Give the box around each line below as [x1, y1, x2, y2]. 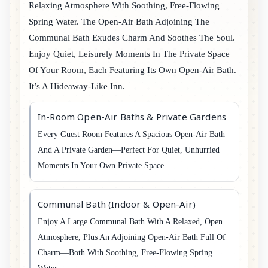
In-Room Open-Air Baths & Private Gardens [38, 110, 226, 123]
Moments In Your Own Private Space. [38, 160, 166, 170]
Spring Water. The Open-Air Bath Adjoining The [29, 16, 209, 26]
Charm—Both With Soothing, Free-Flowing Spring [38, 248, 212, 257]
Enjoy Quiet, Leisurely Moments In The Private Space [29, 48, 230, 59]
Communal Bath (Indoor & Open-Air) [38, 197, 196, 210]
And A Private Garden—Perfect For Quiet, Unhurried [38, 145, 220, 154]
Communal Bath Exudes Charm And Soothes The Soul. [29, 32, 235, 42]
